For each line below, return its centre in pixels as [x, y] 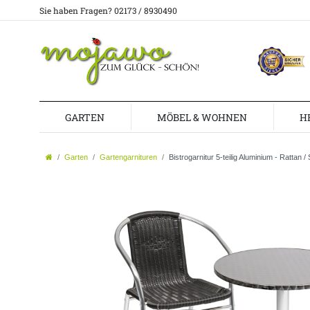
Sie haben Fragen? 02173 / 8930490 [108, 10]
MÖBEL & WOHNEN [202, 117]
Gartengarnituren [128, 157]
